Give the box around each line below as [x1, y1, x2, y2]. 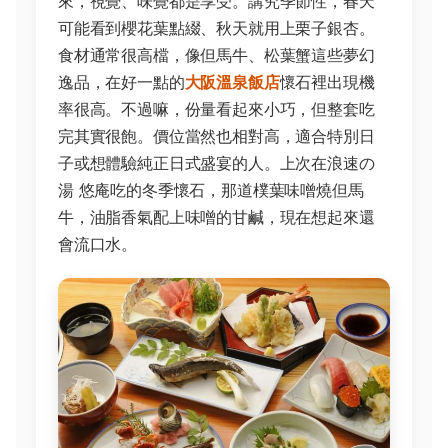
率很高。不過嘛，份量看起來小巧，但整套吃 [58, 99, 375, 119]
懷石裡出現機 [279, 72, 375, 92]
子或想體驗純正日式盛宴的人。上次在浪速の [58, 153, 375, 173]
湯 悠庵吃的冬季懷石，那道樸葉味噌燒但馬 [58, 180, 364, 200]
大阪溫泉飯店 [184, 72, 280, 92]
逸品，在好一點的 [58, 72, 185, 92]
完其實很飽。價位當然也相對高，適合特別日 [58, 126, 375, 146]
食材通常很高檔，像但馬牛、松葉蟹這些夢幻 [58, 45, 375, 65]
